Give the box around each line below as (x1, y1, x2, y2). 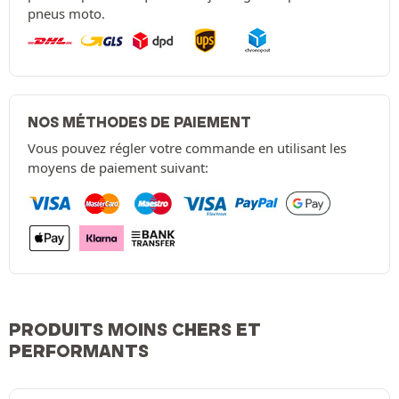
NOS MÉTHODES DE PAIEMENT (28, 113, 251, 132)
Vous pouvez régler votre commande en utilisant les (28, 139, 346, 158)
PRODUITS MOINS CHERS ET (9, 319, 261, 341)
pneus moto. (28, 4, 105, 23)
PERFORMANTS (9, 340, 149, 362)
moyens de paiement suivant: (28, 159, 208, 177)
